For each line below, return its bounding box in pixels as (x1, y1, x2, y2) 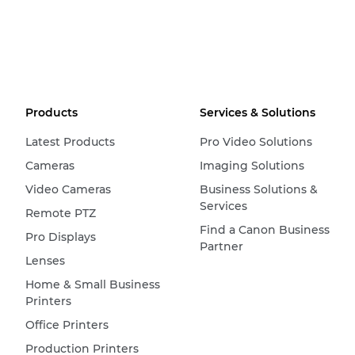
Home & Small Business (25, 277, 160, 292)
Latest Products (25, 134, 115, 149)
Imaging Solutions (199, 158, 304, 173)
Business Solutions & (199, 181, 318, 197)
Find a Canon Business (199, 222, 330, 237)
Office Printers (25, 317, 109, 332)
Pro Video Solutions (199, 134, 312, 149)
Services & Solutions (199, 105, 315, 120)
